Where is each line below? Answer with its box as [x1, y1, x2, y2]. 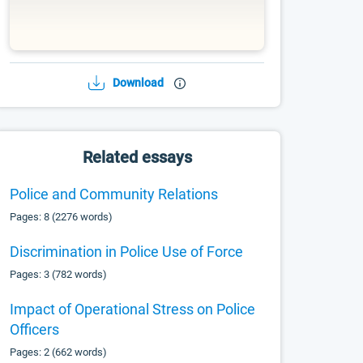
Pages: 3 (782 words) [10, 268, 108, 280]
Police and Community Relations [10, 186, 219, 203]
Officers [10, 321, 60, 338]
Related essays [82, 147, 192, 167]
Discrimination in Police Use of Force [10, 243, 244, 260]
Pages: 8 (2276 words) [10, 211, 113, 223]
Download [113, 76, 164, 89]
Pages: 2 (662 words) [10, 346, 108, 358]
